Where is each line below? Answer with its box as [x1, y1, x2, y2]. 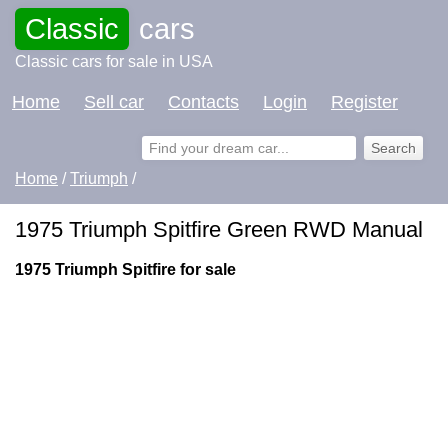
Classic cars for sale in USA [15, 53, 213, 70]
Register [331, 92, 398, 112]
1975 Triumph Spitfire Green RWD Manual [15, 217, 423, 242]
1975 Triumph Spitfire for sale [15, 261, 236, 278]
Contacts [168, 92, 239, 112]
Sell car [84, 92, 144, 112]
